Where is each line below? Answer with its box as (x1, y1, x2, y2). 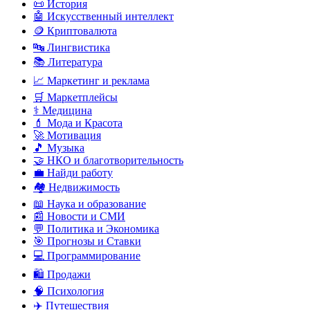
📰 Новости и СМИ (33, 210, 125, 223)
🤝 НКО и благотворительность (33, 154, 183, 167)
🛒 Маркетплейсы (33, 91, 118, 104)
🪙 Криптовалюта (33, 25, 117, 37)
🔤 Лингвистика (33, 42, 110, 54)
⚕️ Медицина (33, 104, 92, 117)
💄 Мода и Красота (33, 117, 122, 129)
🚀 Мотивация (33, 129, 101, 142)
